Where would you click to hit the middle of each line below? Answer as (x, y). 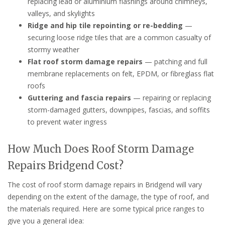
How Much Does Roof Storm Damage (101, 149)
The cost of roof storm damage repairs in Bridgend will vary (105, 184)
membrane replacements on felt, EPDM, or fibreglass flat (121, 73)
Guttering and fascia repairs (79, 97)
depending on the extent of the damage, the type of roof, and (108, 196)
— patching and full (175, 61)
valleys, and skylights (61, 13)
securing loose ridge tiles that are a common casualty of (119, 37)
